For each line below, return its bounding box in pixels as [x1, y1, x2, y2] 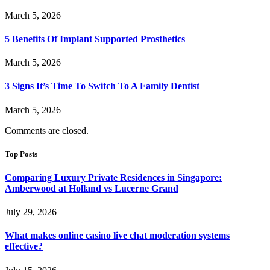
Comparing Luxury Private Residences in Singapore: [5, 172, 222, 183]
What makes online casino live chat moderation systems [5, 230, 230, 241]
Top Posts [5, 149, 37, 159]
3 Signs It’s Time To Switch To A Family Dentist [5, 81, 199, 92]
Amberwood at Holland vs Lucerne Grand [5, 183, 178, 193]
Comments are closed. [5, 125, 89, 136]
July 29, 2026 [5, 207, 57, 218]
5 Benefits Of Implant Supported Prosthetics [5, 33, 185, 44]
